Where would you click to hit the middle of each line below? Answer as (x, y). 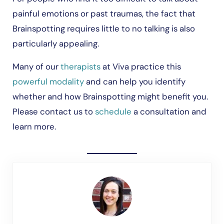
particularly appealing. (56, 44)
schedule (113, 112)
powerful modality (48, 82)
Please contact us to (53, 112)
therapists (80, 67)
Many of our (36, 67)
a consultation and (169, 112)
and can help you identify (134, 82)
